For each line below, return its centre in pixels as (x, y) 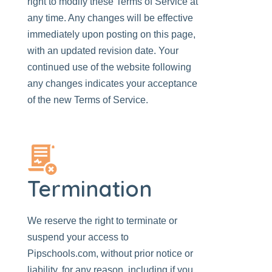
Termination (90, 189)
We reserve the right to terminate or (102, 221)
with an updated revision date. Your (103, 51)
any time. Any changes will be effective (110, 18)
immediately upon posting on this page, (111, 34)
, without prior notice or (144, 253)
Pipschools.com (62, 253)
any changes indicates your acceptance (112, 83)
